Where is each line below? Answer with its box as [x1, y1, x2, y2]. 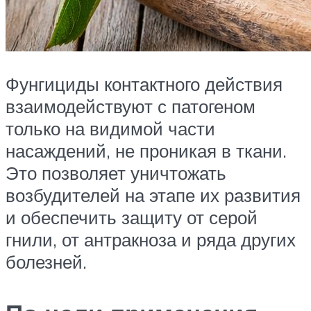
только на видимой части [6, 117, 215, 140]
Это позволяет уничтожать [6, 162, 226, 185]
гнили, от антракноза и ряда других [6, 228, 296, 251]
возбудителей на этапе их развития [6, 184, 301, 207]
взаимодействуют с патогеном [6, 95, 255, 118]
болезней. [6, 251, 87, 274]
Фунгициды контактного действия [6, 73, 283, 96]
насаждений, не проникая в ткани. [6, 140, 287, 162]
